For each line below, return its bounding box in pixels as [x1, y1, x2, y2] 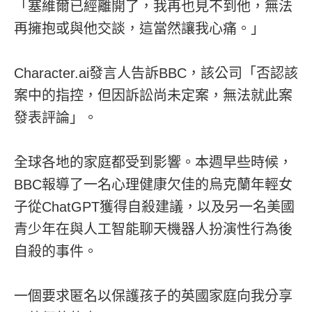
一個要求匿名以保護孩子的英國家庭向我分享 [14, 288, 292, 304]
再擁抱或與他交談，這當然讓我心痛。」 [14, 20, 265, 36]
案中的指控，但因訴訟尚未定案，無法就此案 [14, 87, 292, 103]
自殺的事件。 [14, 243, 97, 259]
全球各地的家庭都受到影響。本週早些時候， [14, 154, 292, 170]
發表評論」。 [14, 109, 97, 125]
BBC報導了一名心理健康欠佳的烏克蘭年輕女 [14, 176, 292, 192]
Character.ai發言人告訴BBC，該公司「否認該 [14, 65, 298, 81]
